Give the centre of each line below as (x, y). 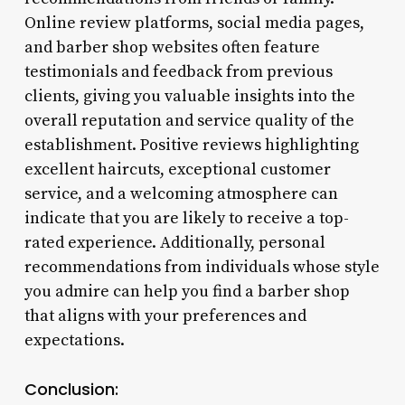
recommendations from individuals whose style (202, 267)
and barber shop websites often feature (172, 47)
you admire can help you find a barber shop (187, 291)
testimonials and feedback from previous (178, 71)
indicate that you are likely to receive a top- (186, 218)
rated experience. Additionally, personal (174, 242)
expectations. (74, 340)
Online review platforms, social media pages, (194, 23)
